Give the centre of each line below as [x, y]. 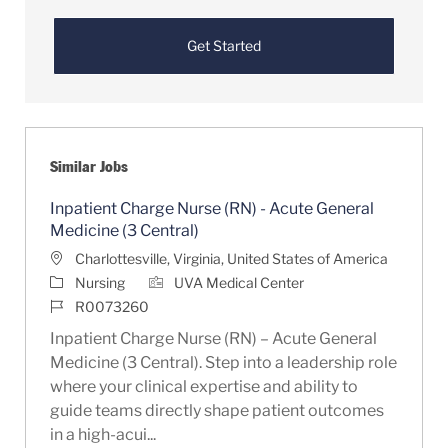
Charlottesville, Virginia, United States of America [231, 258]
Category [78, 281]
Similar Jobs [88, 166]
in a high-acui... [102, 434]
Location [76, 257]
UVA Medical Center [238, 282]
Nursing [99, 282]
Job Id [67, 305]
